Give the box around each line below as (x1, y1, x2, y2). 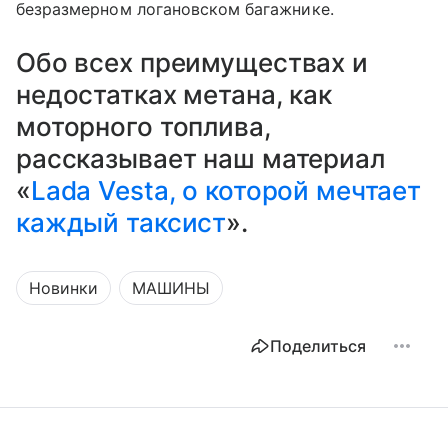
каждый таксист (16, 206, 227, 238)
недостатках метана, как (16, 78, 333, 110)
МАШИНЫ (132, 277, 210, 298)
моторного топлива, (16, 110, 271, 142)
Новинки (29, 277, 98, 298)
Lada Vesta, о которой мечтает (30, 174, 422, 206)
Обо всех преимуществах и (16, 46, 368, 78)
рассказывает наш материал (16, 142, 385, 174)
